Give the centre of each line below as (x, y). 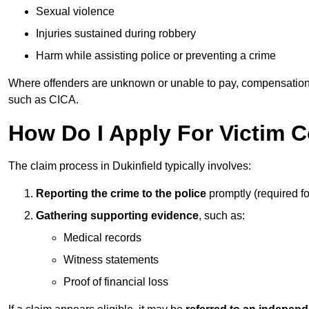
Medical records (102, 238)
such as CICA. (43, 100)
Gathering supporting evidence (117, 216)
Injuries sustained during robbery (116, 34)
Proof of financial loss (116, 282)
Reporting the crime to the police (121, 194)
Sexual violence (75, 12)
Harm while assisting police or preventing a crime (156, 56)
